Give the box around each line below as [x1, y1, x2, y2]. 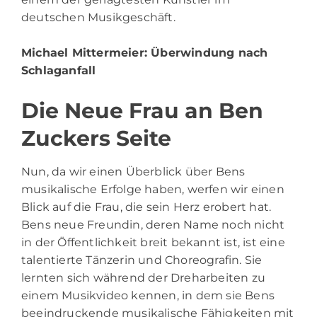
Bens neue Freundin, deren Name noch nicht [21, 217, 285, 231]
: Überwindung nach [144, 45, 268, 59]
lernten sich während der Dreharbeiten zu [21, 270, 266, 284]
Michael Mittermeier [21, 45, 144, 59]
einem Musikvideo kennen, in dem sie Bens [21, 288, 275, 302]
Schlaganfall [21, 63, 96, 77]
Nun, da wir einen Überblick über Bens [21, 164, 246, 178]
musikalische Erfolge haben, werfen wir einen [21, 182, 284, 196]
